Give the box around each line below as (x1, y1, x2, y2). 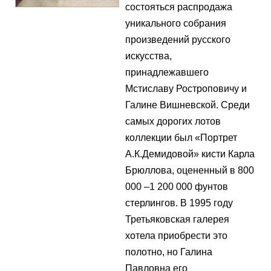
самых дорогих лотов (125, 116, 221, 126)
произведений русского (125, 34, 230, 45)
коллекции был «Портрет (125, 132, 237, 143)
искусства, (125, 50, 172, 61)
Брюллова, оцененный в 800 (125, 165, 254, 175)
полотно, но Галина (125, 246, 212, 257)
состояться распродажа (125, 1, 232, 12)
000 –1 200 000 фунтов (125, 181, 228, 192)
